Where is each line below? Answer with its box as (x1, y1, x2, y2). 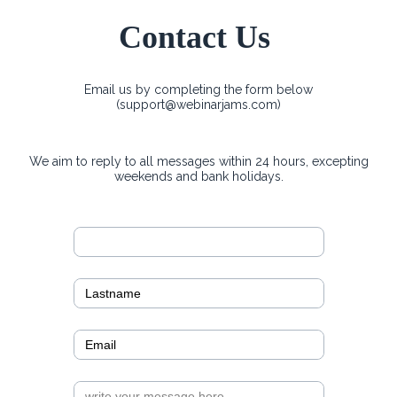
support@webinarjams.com (120, 97, 277, 112)
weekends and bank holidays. (113, 169, 284, 183)
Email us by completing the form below (84, 82, 313, 97)
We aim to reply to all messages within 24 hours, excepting (28, 154, 369, 168)
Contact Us (119, 19, 278, 55)
